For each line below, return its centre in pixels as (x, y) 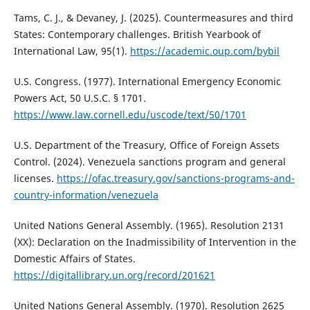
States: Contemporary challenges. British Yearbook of (137, 34)
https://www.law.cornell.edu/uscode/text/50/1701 (130, 114)
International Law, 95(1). (72, 51)
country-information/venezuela (86, 194)
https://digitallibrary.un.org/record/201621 (114, 275)
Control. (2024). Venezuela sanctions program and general (149, 161)
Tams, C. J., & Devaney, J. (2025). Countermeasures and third (153, 17)
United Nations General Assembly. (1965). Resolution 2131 (149, 225)
